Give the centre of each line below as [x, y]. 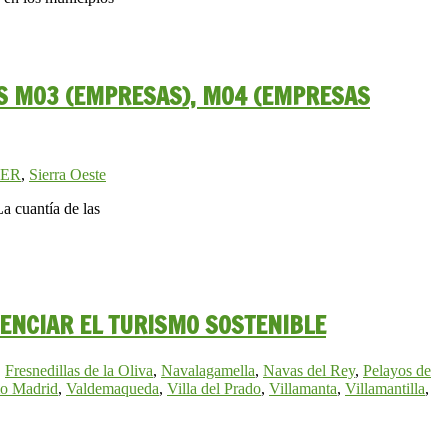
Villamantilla [385, 389]
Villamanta [303, 389]
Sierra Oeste [67, 175]
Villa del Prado [214, 389]
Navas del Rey [309, 371]
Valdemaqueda [112, 389]
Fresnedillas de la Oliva [79, 371]
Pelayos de [397, 371]
